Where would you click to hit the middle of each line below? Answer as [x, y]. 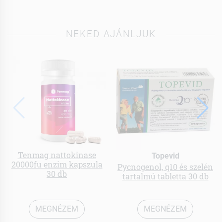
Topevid [165, 156]
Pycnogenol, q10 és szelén [165, 166]
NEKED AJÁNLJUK [111, 34]
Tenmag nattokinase [57, 155]
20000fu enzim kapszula [57, 164]
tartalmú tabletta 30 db [165, 176]
